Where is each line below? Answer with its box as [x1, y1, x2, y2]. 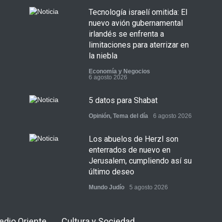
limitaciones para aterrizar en [89, 40, 189, 50]
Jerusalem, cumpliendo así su [89, 156, 192, 166]
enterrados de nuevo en [89, 145, 170, 155]
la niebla [89, 51, 117, 60]
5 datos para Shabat [89, 96, 158, 105]
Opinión [89, 112, 110, 119]
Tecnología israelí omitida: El [89, 7, 187, 17]
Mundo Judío [89, 184, 124, 191]
